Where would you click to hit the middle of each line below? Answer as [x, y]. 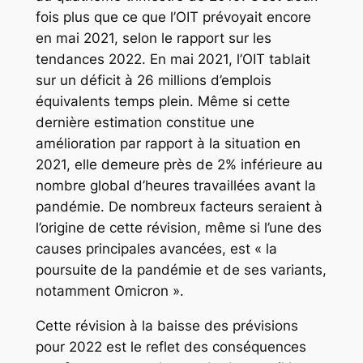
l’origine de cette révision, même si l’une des [178, 227]
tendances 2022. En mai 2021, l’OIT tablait [173, 59]
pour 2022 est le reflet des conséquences [171, 346]
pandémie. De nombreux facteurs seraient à [179, 206]
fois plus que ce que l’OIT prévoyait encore [173, 17]
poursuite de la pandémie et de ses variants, [181, 269]
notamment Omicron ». [109, 290]
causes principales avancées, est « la [156, 248]
